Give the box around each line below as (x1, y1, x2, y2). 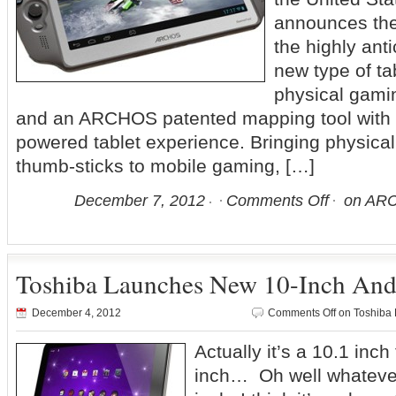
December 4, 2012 (32, 307, 121, 319)
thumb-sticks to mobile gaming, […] (16, 156, 315, 176)
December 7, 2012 (74, 192, 205, 209)
